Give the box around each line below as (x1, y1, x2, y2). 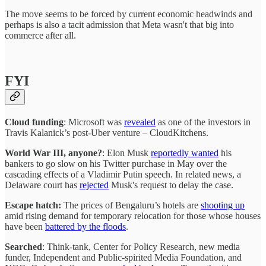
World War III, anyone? (5, 147, 102, 158)
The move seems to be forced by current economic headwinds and (5, 8, 252, 19)
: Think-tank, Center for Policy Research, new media (42, 241, 240, 252)
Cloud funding (5, 116, 64, 127)
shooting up (201, 199, 245, 210)
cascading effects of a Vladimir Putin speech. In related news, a (5, 169, 241, 179)
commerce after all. (5, 30, 76, 40)
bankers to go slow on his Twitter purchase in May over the (5, 158, 227, 169)
